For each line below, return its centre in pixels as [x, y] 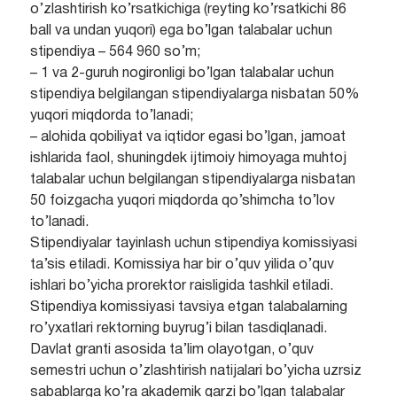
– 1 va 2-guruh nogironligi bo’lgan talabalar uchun [182, 74]
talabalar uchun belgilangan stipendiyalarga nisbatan [192, 180]
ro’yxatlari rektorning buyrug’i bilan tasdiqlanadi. [178, 329]
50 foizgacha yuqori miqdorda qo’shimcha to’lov [182, 202]
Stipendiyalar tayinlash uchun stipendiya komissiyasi [193, 244]
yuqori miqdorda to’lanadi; [111, 117]
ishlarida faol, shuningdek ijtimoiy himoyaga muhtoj [188, 159]
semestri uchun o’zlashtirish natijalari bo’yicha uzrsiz [195, 372]
